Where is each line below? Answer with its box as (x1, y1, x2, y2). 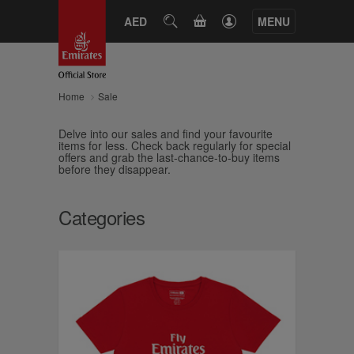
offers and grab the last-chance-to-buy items (58, 149, 280, 165)
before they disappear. (58, 161, 174, 177)
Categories (58, 203, 145, 231)
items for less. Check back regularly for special (58, 137, 291, 153)
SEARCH (163, 13, 219, 28)
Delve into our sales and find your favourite (58, 126, 273, 141)
